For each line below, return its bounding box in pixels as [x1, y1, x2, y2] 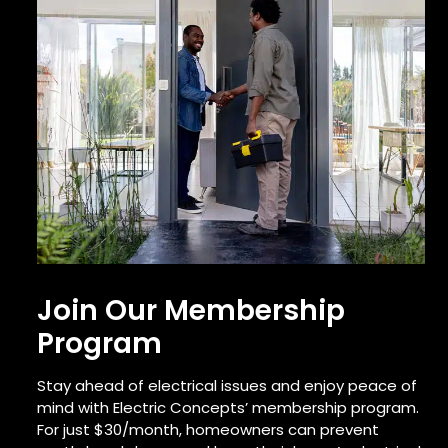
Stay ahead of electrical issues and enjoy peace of [37, 374, 418, 396]
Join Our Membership [37, 290, 346, 330]
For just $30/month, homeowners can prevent [37, 418, 380, 440]
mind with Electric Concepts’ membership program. [37, 396, 420, 418]
